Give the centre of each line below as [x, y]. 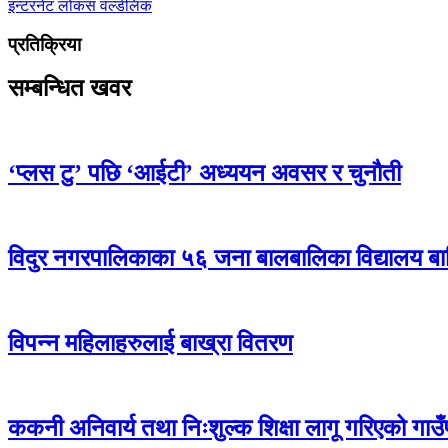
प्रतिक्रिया [44, 44]
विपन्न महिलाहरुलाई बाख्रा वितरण [150, 342]
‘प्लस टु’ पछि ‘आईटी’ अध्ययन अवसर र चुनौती [204, 173]
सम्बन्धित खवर [69, 88]
